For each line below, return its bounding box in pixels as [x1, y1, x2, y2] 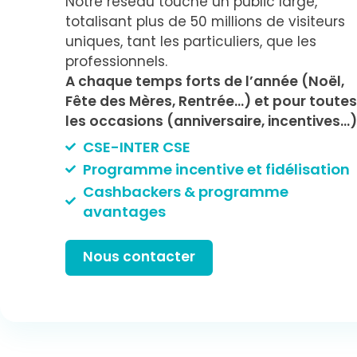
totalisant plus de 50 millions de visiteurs [65, 11, 346, 31]
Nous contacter [83, 246, 196, 266]
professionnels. [65, 51, 168, 71]
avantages [82, 201, 166, 222]
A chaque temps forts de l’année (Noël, [65, 71, 345, 91]
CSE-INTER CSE [82, 136, 190, 157]
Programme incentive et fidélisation [82, 159, 350, 179]
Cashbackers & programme [82, 181, 288, 202]
